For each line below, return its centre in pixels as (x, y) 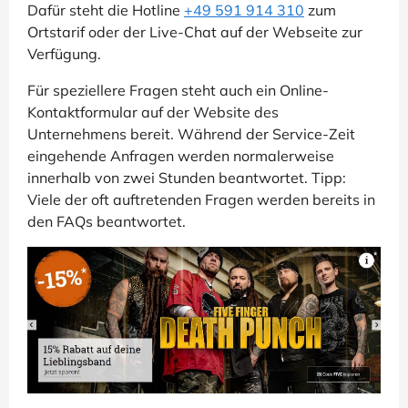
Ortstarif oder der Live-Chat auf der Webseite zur (195, 31)
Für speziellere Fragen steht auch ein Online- (178, 90)
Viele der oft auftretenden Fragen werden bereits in (201, 199)
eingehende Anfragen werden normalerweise (181, 155)
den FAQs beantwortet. (107, 221)
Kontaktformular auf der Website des (153, 112)
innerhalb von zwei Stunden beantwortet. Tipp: (187, 177)
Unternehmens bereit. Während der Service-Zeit (191, 133)
